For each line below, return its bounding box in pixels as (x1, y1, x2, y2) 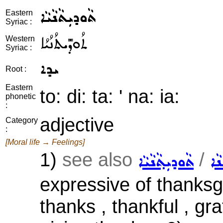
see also (62, 149, 138, 170)
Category (5, 116, 38, 124)
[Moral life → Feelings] (5, 138, 85, 146)
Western (5, 34, 35, 43)
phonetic (5, 92, 36, 101)
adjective (40, 114, 114, 135)
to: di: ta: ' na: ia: (40, 86, 180, 107)
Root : (5, 65, 26, 73)
